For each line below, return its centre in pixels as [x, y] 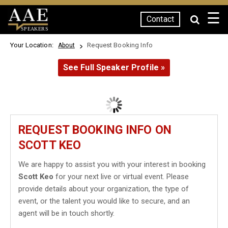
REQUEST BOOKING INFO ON [95, 130]
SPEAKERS [34, 28]
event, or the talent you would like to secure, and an [104, 201]
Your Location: [34, 45]
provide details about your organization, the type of [104, 189]
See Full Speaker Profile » [114, 67]
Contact [160, 19]
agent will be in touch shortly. [66, 213]
